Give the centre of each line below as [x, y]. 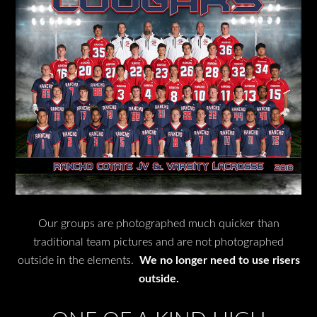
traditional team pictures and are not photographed [158, 242]
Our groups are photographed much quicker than [158, 224]
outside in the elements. [78, 261]
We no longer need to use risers [219, 261]
